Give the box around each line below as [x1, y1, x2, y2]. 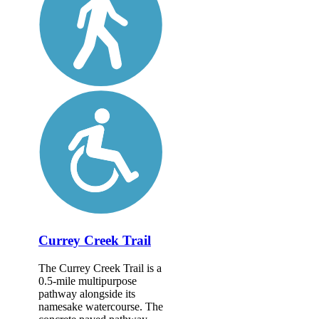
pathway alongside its [38, 287, 135, 300]
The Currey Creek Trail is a [38, 261, 162, 274]
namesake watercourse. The [38, 300, 163, 313]
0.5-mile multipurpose [38, 274, 137, 287]
